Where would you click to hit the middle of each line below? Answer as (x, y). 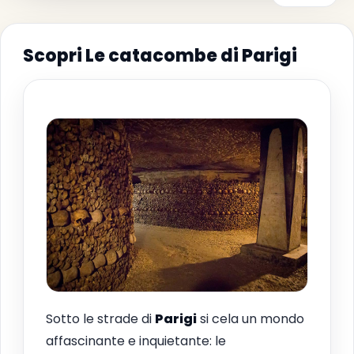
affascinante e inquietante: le (136, 341)
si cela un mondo (250, 318)
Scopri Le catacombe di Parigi (160, 55)
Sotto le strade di (100, 318)
